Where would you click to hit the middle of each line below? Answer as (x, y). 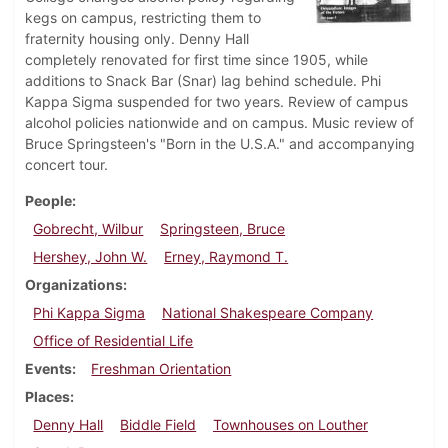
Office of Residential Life (113, 341)
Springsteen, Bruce (223, 229)
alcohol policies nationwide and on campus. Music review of (219, 123)
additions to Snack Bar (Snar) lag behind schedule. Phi (203, 81)
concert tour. (66, 165)
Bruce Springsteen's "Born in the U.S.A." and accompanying (220, 144)
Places (47, 397)
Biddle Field (158, 425)
